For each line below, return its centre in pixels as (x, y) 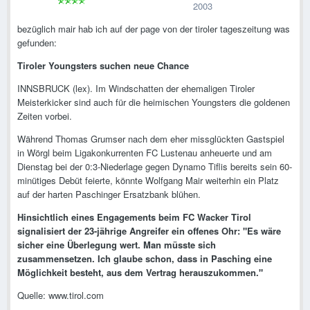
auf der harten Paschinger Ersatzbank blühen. (109, 194)
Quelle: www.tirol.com (61, 295)
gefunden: (37, 43)
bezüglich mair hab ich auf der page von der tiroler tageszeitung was (154, 29)
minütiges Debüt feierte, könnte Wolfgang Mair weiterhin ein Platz (148, 181)
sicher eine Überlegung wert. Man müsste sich (117, 245)
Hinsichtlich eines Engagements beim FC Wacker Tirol (134, 217)
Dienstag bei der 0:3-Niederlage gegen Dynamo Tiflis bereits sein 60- (155, 167)
